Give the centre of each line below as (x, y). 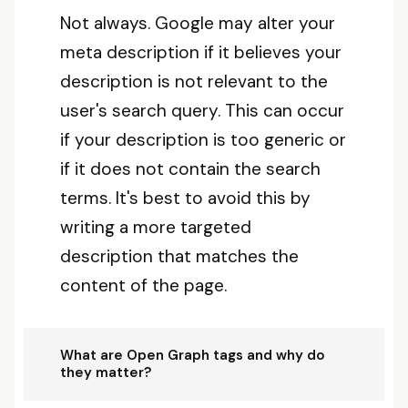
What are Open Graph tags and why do (193, 355)
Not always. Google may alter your (198, 23)
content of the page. (143, 286)
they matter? (106, 372)
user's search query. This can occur (202, 111)
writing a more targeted (156, 227)
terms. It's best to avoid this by (185, 198)
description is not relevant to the (194, 82)
